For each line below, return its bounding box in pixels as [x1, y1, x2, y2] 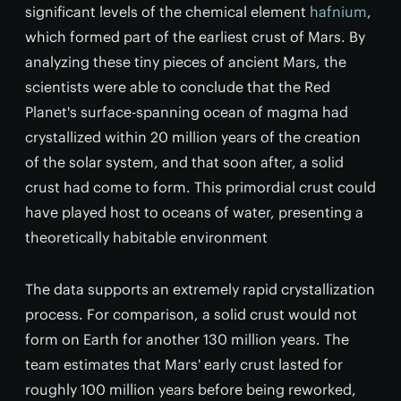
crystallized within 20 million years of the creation [25, 128, 361, 147]
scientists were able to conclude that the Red [25, 78, 330, 97]
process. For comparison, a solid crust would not [25, 305, 357, 324]
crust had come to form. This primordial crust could [25, 178, 376, 197]
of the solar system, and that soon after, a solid [25, 153, 344, 172]
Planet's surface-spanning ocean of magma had [25, 103, 348, 122]
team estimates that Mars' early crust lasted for [25, 355, 343, 374]
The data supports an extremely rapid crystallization [25, 280, 375, 299]
